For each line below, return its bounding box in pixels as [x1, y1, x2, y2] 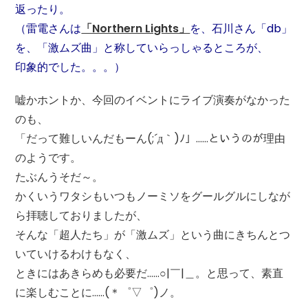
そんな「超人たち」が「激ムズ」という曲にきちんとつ [15, 226, 291, 243]
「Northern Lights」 [81, 20, 190, 36]
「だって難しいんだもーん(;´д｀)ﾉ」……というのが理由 [15, 130, 286, 146]
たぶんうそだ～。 [15, 168, 104, 185]
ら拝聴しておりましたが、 [15, 207, 148, 223]
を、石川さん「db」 [190, 20, 293, 36]
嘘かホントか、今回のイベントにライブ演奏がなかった [15, 91, 291, 108]
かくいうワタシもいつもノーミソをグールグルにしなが [15, 188, 291, 204]
